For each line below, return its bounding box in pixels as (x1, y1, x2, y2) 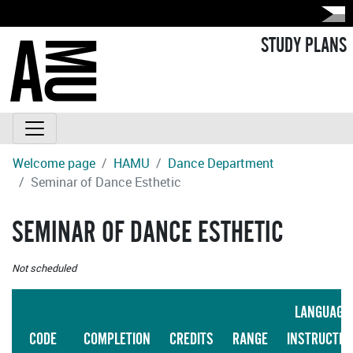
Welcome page (13, 154, 95, 173)
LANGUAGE (294, 303, 350, 322)
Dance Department (168, 154, 274, 173)
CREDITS (169, 330, 214, 349)
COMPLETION (84, 330, 150, 349)
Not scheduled (12, 261, 76, 276)
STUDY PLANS (261, 35, 347, 58)
